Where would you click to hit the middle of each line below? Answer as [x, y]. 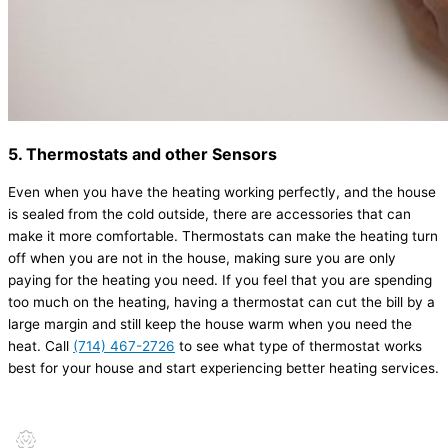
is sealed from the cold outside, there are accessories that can [209, 214]
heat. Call [40, 346]
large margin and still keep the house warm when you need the [210, 324]
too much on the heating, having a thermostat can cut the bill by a [221, 302]
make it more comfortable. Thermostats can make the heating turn [223, 236]
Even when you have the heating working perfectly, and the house [222, 192]
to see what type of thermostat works [298, 346]
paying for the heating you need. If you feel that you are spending [220, 280]
